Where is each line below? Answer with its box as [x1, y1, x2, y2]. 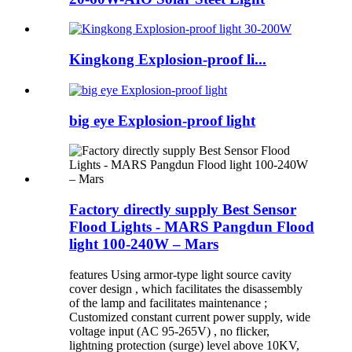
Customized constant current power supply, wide [69, 310, 310, 324]
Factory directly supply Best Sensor [69, 201, 296, 218]
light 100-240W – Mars [69, 236, 218, 253]
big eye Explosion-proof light [69, 112, 255, 129]
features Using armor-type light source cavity [69, 267, 291, 281]
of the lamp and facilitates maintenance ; [69, 295, 267, 310]
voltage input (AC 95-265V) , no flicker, [69, 324, 269, 338]
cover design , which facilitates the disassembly [69, 281, 302, 295]
